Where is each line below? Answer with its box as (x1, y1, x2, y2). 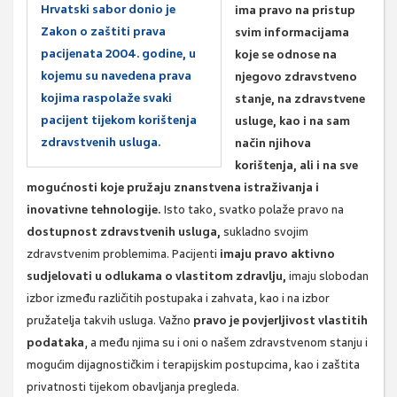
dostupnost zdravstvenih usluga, (27, 224, 221, 240)
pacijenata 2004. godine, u (41, 46, 196, 62)
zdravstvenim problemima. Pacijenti (27, 246, 220, 262)
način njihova (235, 136, 311, 152)
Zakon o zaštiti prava (41, 24, 166, 40)
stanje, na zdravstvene (235, 91, 365, 107)
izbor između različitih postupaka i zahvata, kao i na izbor (27, 291, 330, 307)
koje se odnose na (235, 47, 337, 63)
